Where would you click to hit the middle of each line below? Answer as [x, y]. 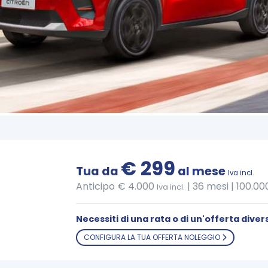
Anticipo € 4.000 [116, 187]
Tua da [98, 172]
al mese [202, 172]
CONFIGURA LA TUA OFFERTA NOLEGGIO [153, 237]
